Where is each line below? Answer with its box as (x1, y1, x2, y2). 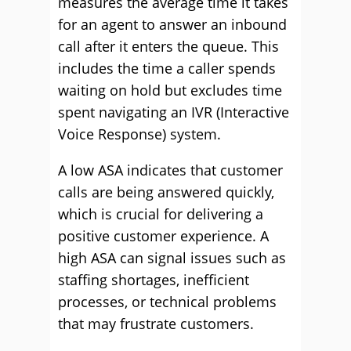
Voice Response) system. (58, 125, 221, 143)
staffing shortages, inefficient (58, 270, 249, 289)
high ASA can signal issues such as (58, 248, 286, 267)
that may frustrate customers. (58, 314, 254, 333)
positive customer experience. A (58, 226, 269, 245)
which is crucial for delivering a (58, 204, 263, 223)
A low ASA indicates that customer (58, 161, 283, 179)
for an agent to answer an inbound (58, 15, 287, 34)
